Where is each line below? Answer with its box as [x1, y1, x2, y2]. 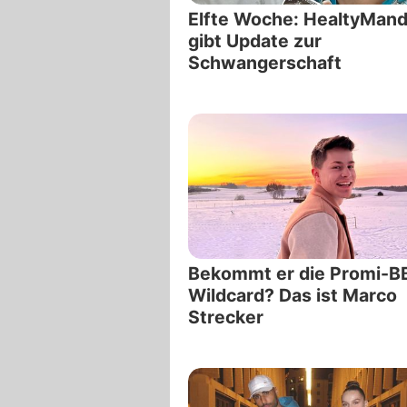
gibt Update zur [188, 30, 322, 53]
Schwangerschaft [188, 52, 342, 74]
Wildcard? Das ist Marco [188, 283, 397, 306]
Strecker [188, 305, 263, 328]
